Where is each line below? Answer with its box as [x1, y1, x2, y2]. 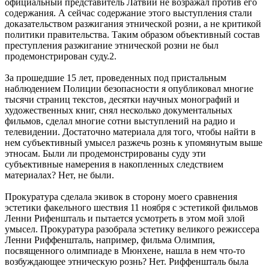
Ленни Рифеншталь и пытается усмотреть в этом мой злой [5, 213, 245, 223]
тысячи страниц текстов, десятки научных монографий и [5, 94, 240, 104]
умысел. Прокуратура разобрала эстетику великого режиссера [5, 223, 259, 234]
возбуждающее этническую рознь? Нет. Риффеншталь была [5, 256, 249, 267]
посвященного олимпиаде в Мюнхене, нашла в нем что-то [5, 245, 245, 256]
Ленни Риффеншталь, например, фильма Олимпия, [5, 234, 215, 245]
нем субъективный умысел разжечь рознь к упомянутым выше [5, 137, 262, 148]
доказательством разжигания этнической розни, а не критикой [5, 18, 261, 29]
